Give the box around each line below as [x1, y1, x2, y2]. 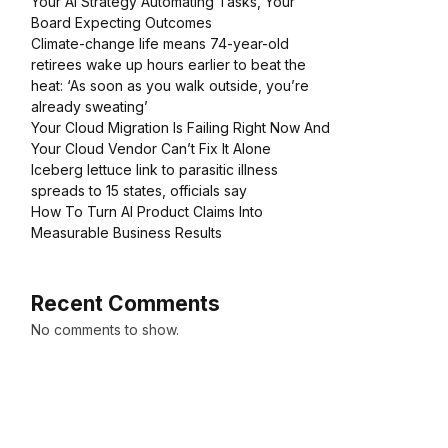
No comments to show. [31, 321, 179, 339]
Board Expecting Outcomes [31, 14, 212, 32]
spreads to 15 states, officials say [31, 182, 247, 200]
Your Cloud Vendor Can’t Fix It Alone [31, 140, 271, 158]
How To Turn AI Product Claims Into [31, 203, 263, 221]
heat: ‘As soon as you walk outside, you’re [31, 77, 309, 95]
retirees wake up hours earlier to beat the [31, 56, 306, 74]
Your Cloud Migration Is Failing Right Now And [31, 119, 330, 137]
